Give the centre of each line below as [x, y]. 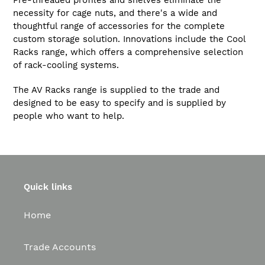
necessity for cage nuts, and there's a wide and [115, 13]
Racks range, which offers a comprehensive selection [128, 52]
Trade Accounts [60, 247]
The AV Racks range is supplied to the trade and [116, 90]
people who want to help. [69, 116]
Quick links [48, 187]
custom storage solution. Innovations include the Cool [129, 39]
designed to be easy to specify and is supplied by [119, 103]
